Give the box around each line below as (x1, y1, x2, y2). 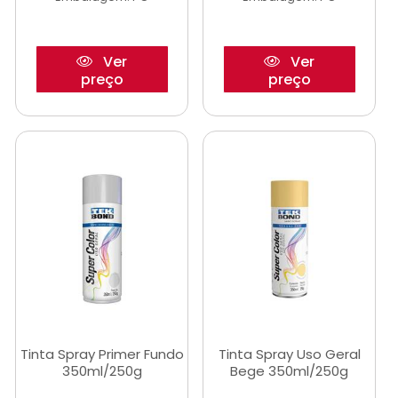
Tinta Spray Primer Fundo (20, 345, 184, 363)
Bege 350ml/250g (230, 362, 348, 380)
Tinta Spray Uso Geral (218, 345, 361, 363)
